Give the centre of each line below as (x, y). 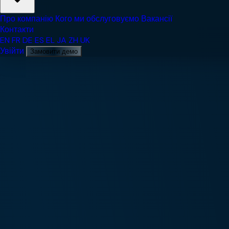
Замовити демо (54, 51)
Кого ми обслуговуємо (97, 18)
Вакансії (157, 18)
